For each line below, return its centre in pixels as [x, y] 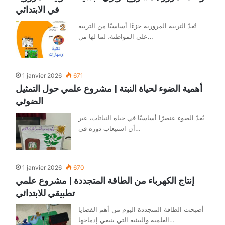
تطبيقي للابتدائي [45, 193]
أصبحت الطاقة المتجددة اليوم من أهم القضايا [141, 209]
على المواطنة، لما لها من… [151, 36]
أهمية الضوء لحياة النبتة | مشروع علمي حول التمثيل [109, 89]
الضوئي [30, 101]
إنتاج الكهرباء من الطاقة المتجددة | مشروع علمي [105, 181]
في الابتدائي [38, 9]
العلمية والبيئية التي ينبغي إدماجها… [172, 220]
